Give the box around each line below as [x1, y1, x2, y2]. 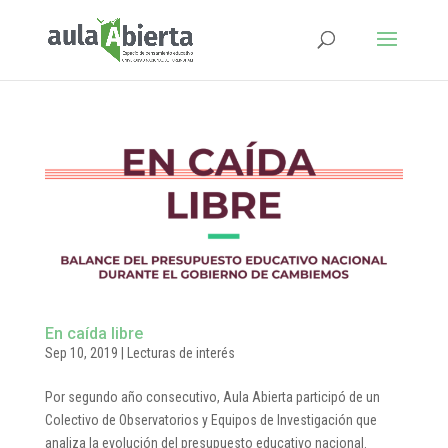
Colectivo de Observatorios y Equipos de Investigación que [44, 412, 377, 429]
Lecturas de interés [126, 345, 235, 362]
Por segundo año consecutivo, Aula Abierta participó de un [44, 389, 380, 406]
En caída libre [44, 324, 143, 344]
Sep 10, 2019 [44, 345, 118, 362]
